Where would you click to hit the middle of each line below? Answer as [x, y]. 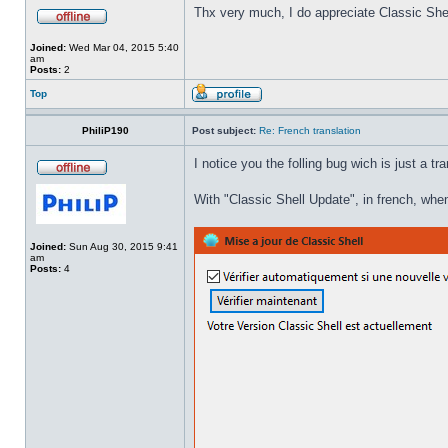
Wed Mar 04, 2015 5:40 [122, 47]
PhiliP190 [105, 130]
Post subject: [224, 130]
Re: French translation [310, 130]
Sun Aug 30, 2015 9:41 [122, 246]
